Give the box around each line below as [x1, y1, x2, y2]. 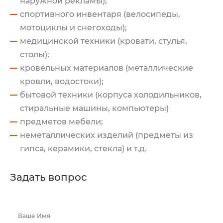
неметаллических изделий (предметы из [20, 130, 193, 140]
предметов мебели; [20, 116, 103, 126]
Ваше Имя [18, 212, 50, 220]
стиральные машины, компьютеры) [20, 103, 169, 113]
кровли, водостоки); [20, 76, 104, 86]
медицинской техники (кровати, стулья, [20, 36, 187, 46]
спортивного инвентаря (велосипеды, [20, 9, 180, 19]
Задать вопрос [10, 171, 87, 183]
